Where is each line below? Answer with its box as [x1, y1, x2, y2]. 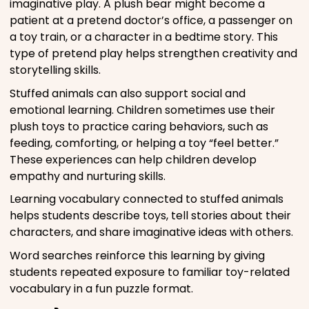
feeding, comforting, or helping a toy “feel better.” [10, 134, 279, 151]
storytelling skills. [10, 62, 101, 79]
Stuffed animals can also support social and [10, 85, 246, 101]
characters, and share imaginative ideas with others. [10, 224, 293, 241]
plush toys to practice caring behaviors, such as [10, 118, 268, 134]
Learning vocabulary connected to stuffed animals [10, 191, 283, 208]
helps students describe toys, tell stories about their [10, 208, 291, 224]
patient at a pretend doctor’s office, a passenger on [10, 12, 292, 29]
